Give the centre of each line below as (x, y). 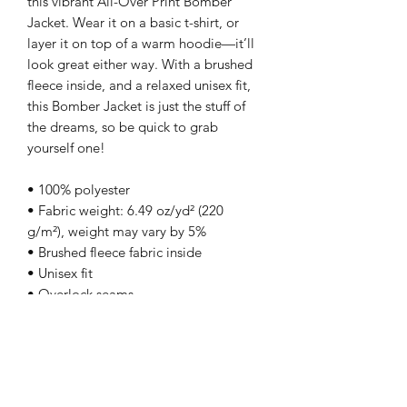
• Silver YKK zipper (84, 336)
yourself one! (66, 148)
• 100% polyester (79, 190)
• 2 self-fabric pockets (92, 357)
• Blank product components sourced (139, 378)
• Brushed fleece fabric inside (114, 253)
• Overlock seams (80, 294)
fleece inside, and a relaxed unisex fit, (139, 85)
